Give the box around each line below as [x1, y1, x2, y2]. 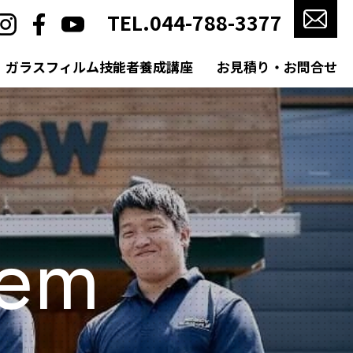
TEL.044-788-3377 [107, 7, 282, 36]
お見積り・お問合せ [217, 57, 337, 76]
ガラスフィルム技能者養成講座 [6, 57, 193, 76]
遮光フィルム [15, 105, 82, 121]
